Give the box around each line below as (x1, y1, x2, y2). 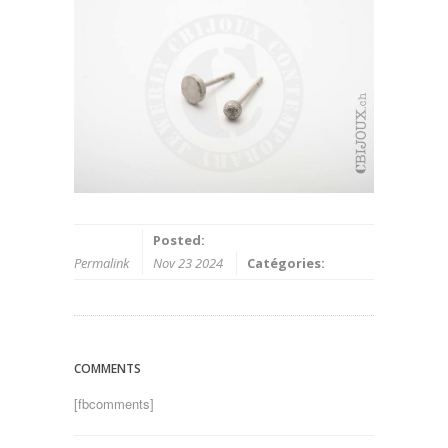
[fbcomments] (74, 394, 154, 414)
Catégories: (247, 254, 325, 273)
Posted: (153, 231, 205, 250)
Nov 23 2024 (153, 254, 223, 273)
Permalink (74, 254, 129, 273)
